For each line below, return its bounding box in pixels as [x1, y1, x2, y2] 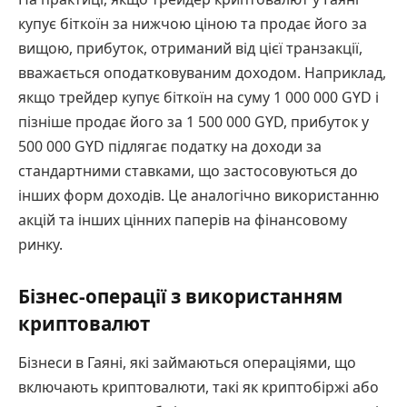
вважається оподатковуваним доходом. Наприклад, [18, 63, 386, 84]
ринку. [18, 234, 63, 255]
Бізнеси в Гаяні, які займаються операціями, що [18, 352, 356, 373]
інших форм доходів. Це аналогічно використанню [18, 185, 379, 206]
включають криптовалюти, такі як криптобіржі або [18, 377, 379, 398]
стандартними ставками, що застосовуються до [18, 161, 358, 182]
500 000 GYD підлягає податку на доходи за [18, 136, 322, 157]
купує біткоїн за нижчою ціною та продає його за [18, 14, 367, 35]
